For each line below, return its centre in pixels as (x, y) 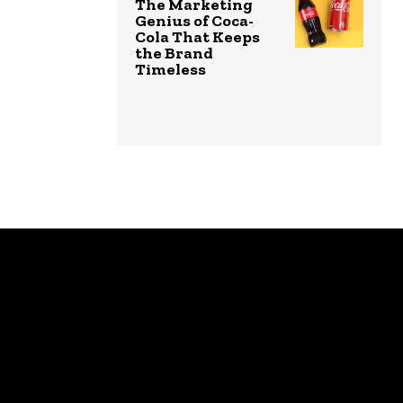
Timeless (170, 69)
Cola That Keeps (197, 36)
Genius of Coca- (194, 20)
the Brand (174, 53)
